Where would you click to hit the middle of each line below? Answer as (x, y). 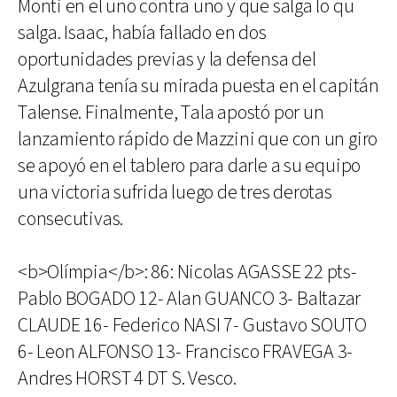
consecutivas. (71, 219)
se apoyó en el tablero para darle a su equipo (190, 166)
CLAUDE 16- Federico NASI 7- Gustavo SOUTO (192, 326)
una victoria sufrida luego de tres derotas (175, 193)
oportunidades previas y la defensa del (167, 60)
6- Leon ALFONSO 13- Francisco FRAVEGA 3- (186, 352)
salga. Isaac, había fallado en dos (142, 33)
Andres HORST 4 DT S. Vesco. (128, 379)
